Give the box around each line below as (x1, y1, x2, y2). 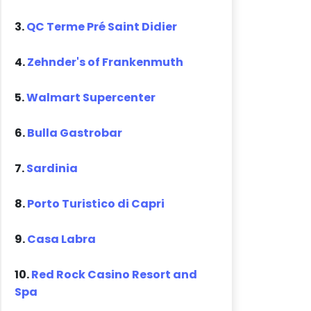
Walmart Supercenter (26, 90, 156, 106)
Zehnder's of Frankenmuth (27, 54, 184, 71)
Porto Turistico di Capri (27, 196, 165, 212)
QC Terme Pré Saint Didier (26, 19, 178, 35)
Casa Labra (27, 231, 96, 248)
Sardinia (26, 160, 78, 177)
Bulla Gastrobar (27, 125, 123, 142)
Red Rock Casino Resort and (31, 267, 198, 283)
